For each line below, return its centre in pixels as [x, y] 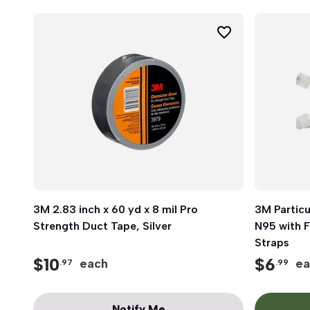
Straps [272, 243]
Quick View [138, 209]
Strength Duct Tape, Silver [102, 226]
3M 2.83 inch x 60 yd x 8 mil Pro [116, 209]
